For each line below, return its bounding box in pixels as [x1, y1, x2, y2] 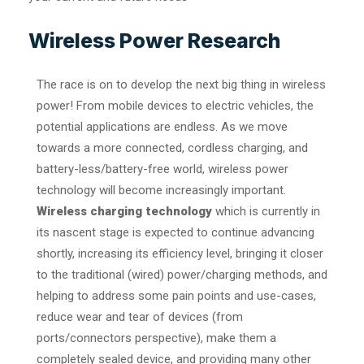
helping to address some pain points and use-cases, [37, 288, 316, 303]
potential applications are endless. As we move [37, 119, 288, 134]
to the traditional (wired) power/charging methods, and [37, 266, 327, 282]
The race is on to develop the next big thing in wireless [37, 76, 326, 92]
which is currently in [212, 203, 320, 219]
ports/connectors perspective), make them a [37, 330, 276, 345]
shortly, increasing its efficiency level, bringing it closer [37, 245, 323, 261]
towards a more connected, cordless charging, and [37, 140, 308, 155]
